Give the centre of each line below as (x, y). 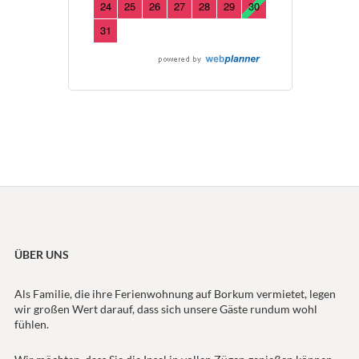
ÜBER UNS (41, 255)
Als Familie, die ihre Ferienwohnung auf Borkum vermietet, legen (175, 294)
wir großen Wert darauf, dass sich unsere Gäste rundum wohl (165, 309)
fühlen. (31, 325)
